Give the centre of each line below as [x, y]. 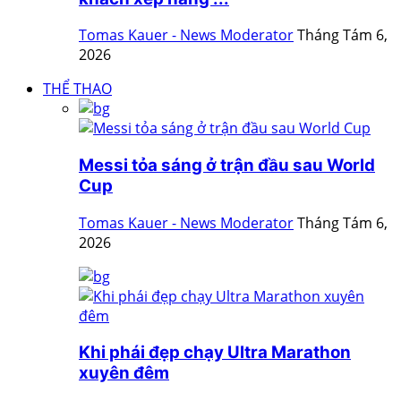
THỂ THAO [77, 89]
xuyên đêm [124, 373]
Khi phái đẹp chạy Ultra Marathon [215, 353]
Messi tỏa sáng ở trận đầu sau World [227, 166]
